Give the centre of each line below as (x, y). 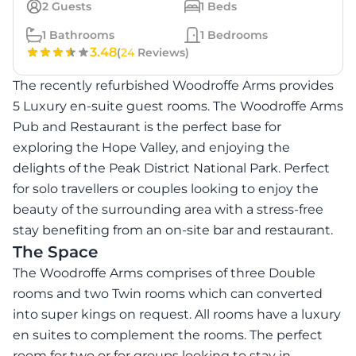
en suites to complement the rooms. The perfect (168, 335)
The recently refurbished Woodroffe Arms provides (173, 85)
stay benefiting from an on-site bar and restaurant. (173, 230)
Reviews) (162, 52)
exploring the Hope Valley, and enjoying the (151, 147)
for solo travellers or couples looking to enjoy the (166, 188)
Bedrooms (236, 35)
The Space (55, 252)
